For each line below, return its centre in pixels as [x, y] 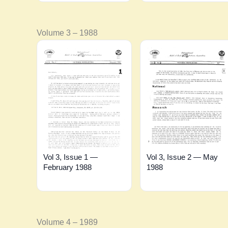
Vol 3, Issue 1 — [70, 157]
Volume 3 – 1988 [67, 33]
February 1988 [67, 167]
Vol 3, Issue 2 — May [182, 157]
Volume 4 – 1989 [67, 222]
